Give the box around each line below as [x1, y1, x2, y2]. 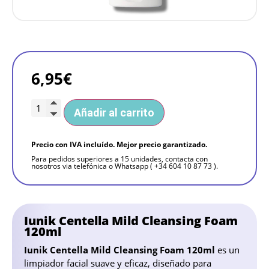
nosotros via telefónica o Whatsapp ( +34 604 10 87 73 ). [31, 161, 218, 172]
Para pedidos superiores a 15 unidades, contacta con [31, 154, 208, 165]
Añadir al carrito [74, 106, 154, 119]
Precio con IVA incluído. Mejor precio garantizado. [31, 139, 207, 150]
